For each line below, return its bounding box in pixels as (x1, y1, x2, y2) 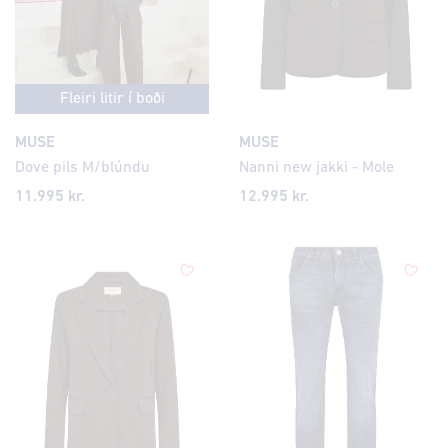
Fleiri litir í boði (59, 91, 165, 108)
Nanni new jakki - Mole (239, 160, 394, 177)
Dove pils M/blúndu (15, 160, 150, 177)
